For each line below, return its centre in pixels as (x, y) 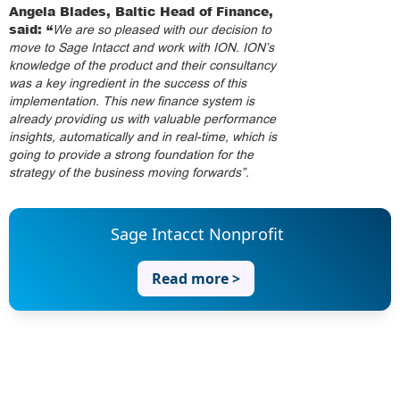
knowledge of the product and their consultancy (142, 65)
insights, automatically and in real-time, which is (143, 137)
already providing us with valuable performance (142, 119)
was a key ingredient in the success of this (128, 83)
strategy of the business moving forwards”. (129, 172)
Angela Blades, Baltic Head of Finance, (141, 11)
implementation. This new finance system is (132, 101)
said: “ (31, 29)
